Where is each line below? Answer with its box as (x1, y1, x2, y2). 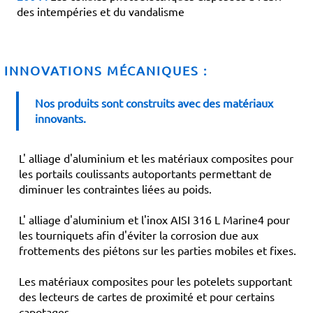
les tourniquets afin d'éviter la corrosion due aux (19, 228, 259, 242)
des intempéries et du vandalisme (17, 4, 184, 18)
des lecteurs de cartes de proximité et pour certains (19, 289, 275, 303)
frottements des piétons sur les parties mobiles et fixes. (19, 243, 296, 257)
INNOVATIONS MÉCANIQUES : (4, 63, 208, 78)
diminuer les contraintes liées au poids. (19, 182, 212, 196)
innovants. (35, 111, 86, 125)
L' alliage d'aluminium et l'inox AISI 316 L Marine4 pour (19, 212, 290, 226)
